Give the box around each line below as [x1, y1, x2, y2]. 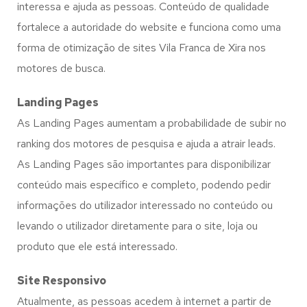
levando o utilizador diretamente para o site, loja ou [17, 219, 258, 233]
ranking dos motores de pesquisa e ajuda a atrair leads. [17, 136, 275, 151]
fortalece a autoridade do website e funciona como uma [17, 20, 281, 34]
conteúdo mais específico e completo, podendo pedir [17, 177, 271, 192]
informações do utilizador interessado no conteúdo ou [17, 198, 273, 212]
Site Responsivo [17, 273, 106, 288]
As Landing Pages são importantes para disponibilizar [17, 157, 271, 171]
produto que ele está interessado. [17, 239, 177, 254]
